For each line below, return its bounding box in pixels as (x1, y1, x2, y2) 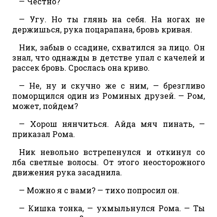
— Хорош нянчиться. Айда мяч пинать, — (19, 118, 205, 129)
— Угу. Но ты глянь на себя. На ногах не (19, 14, 205, 24)
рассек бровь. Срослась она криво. (12, 62, 150, 73)
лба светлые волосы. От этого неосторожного (12, 156, 205, 167)
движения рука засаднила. (12, 167, 122, 177)
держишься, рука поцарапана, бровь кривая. (12, 24, 192, 34)
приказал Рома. (12, 128, 75, 139)
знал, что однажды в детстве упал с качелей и (12, 52, 205, 62)
